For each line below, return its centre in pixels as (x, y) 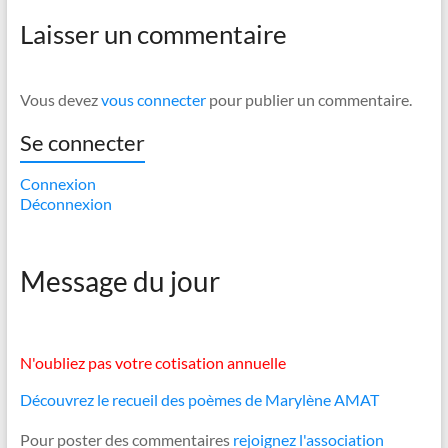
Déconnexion (65, 203)
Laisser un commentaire (153, 33)
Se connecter (82, 142)
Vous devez (60, 99)
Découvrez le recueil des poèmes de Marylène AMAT (199, 399)
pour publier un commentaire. (308, 99)
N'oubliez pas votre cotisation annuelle (152, 362)
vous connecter (153, 99)
